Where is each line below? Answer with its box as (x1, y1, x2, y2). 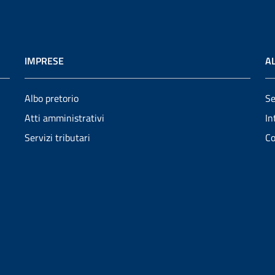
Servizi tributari (25, 130, 90, 145)
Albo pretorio (25, 91, 79, 106)
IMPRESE (25, 53, 64, 68)
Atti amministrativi (25, 110, 104, 125)
